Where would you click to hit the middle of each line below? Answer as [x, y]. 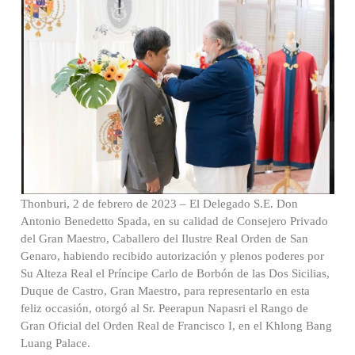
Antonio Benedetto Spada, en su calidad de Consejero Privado [175, 221]
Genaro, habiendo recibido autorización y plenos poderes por [173, 256]
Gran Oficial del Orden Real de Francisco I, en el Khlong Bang [177, 325]
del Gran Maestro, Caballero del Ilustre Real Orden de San [165, 238]
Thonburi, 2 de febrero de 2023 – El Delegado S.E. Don [160, 203]
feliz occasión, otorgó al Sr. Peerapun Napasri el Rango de [165, 308]
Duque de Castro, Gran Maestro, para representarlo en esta [166, 290]
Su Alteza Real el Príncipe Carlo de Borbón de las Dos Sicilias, [176, 273]
